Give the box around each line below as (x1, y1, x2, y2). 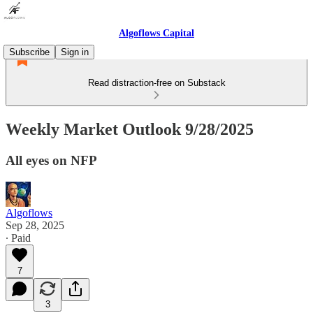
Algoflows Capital (119, 28, 194, 38)
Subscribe (9, 47, 50, 57)
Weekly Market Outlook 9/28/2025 (6, 119, 254, 138)
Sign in (61, 47, 89, 57)
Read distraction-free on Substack (87, 78, 226, 88)
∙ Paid (6, 231, 31, 244)
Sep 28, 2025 (6, 219, 64, 231)
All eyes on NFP (6, 152, 97, 168)
